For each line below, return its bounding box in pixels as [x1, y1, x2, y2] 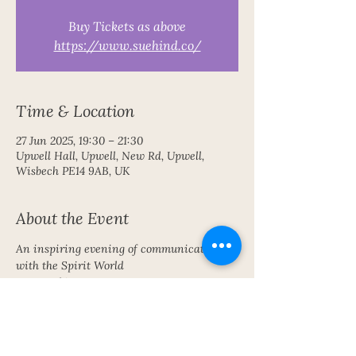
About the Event [16, 207, 129, 228]
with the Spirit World [16, 258, 127, 273]
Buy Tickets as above [68, 17, 186, 34]
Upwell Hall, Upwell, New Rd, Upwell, [16, 149, 204, 163]
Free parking [16, 275, 81, 289]
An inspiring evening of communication [16, 242, 224, 256]
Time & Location [16, 100, 134, 121]
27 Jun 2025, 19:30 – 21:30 [16, 133, 143, 148]
